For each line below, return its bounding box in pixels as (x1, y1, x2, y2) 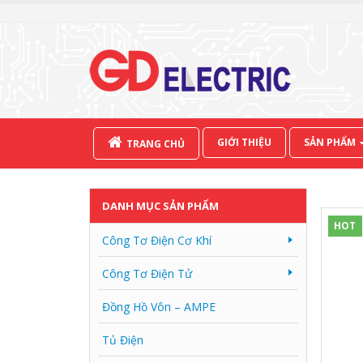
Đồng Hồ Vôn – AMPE (102, 299, 216, 314)
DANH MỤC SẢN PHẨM (102, 199, 219, 213)
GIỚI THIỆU (217, 135, 271, 149)
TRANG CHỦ (126, 137, 185, 151)
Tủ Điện (102, 332, 143, 348)
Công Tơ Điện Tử (102, 266, 192, 281)
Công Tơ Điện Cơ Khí (102, 233, 211, 248)
